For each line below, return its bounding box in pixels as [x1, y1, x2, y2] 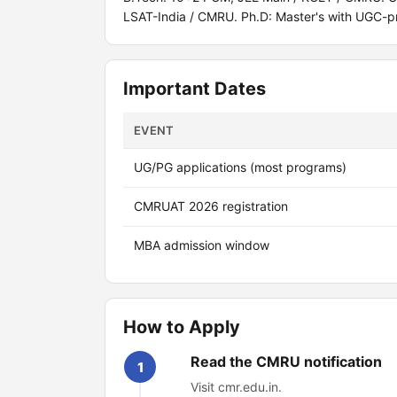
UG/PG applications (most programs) [134, 160, 346, 175]
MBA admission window [134, 237, 269, 253]
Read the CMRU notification [191, 353, 382, 370]
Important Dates [123, 78, 266, 99]
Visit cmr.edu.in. [191, 379, 282, 394]
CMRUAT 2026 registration [134, 198, 288, 214]
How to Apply [123, 316, 240, 338]
